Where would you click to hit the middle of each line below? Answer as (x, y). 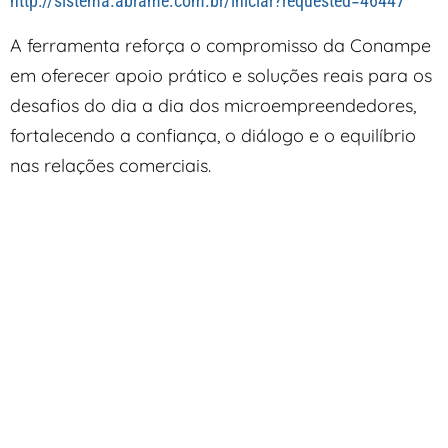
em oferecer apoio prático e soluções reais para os (221, 75)
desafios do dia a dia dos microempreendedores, (213, 105)
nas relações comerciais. (110, 165)
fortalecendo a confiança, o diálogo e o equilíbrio (213, 135)
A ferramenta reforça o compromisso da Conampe (220, 45)
